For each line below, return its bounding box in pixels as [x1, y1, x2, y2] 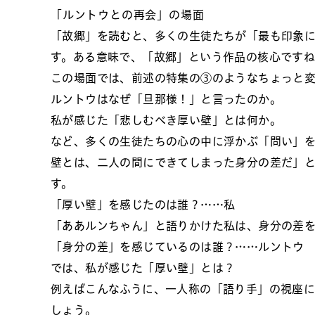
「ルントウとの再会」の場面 [51, 9, 205, 20]
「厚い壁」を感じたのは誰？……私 [51, 199, 236, 210]
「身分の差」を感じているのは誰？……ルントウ [51, 241, 304, 252]
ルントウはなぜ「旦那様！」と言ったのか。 [51, 94, 281, 105]
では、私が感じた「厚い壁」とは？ [51, 262, 236, 274]
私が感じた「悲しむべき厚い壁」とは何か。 [51, 115, 281, 126]
